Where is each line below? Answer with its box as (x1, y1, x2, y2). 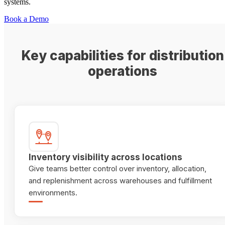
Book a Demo (4, 15, 49, 24)
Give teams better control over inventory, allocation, (29, 164, 206, 174)
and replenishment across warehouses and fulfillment (29, 176, 212, 186)
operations (88, 63, 157, 79)
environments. (29, 188, 77, 198)
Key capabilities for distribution (21, 48, 224, 64)
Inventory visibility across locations (29, 152, 182, 163)
